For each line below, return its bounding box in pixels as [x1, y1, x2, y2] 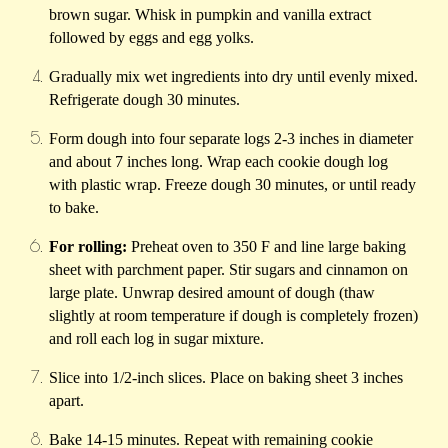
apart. [49, 392, 85, 410]
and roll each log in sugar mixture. [49, 330, 265, 348]
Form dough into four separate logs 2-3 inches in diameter [49, 130, 414, 148]
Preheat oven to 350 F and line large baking [127, 238, 407, 256]
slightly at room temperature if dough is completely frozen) [49, 307, 419, 325]
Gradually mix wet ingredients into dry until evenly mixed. [49, 68, 419, 86]
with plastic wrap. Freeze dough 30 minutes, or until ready [49, 176, 417, 194]
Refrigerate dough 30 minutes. [49, 91, 241, 109]
